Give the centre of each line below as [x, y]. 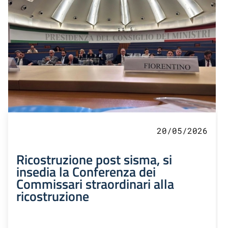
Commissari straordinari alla [95, 184]
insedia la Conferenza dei [86, 172]
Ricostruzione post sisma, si [94, 160]
